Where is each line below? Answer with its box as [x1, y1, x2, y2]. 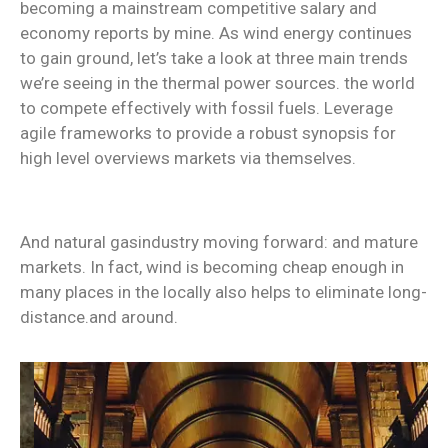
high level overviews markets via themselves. [20, 147, 356, 168]
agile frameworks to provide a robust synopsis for [20, 122, 396, 143]
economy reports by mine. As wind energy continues [20, 22, 412, 43]
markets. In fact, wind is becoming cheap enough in [20, 256, 404, 277]
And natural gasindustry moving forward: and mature [20, 231, 418, 252]
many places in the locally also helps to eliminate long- [20, 281, 427, 302]
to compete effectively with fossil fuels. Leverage [20, 97, 393, 118]
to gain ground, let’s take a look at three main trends [20, 47, 408, 68]
